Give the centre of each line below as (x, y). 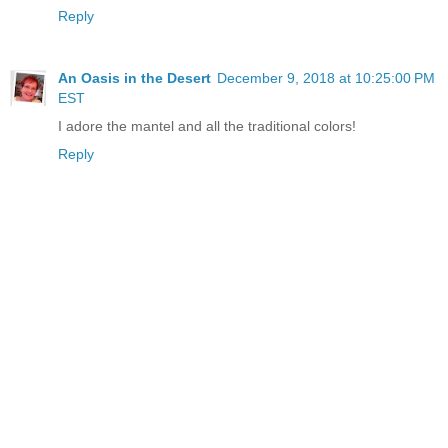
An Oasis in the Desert (134, 77)
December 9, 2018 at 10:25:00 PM (326, 77)
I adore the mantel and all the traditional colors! (207, 125)
